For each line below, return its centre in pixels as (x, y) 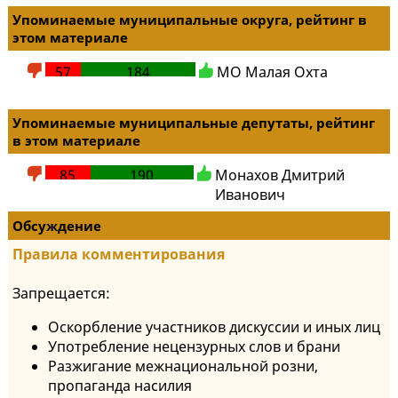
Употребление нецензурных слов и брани (194, 346)
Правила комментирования (119, 254)
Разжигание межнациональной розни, (183, 366)
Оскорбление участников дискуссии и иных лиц (214, 327)
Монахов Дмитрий (279, 175)
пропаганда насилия (120, 386)
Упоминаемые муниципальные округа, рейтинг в (190, 20)
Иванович (250, 195)
